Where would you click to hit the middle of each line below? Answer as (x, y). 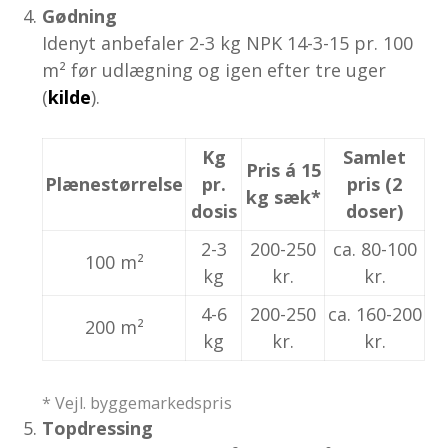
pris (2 (375, 183)
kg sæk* (283, 196)
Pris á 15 (283, 169)
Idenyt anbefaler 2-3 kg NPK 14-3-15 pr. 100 (228, 42)
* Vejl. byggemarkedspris (137, 402)
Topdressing (98, 427)
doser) (375, 210)
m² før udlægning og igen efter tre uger (214, 69)
